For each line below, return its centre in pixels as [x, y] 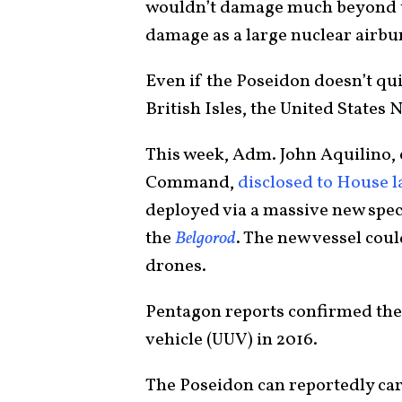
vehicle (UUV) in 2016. [232, 341]
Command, [192, 184]
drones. [176, 267]
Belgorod [205, 239]
